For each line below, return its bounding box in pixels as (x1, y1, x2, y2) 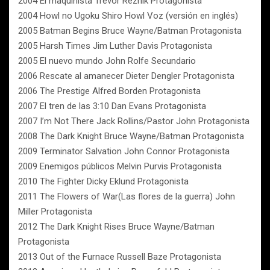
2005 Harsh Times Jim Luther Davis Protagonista (18, 40, 212, 51)
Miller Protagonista (18, 206, 92, 217)
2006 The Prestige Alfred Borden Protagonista (18, 86, 201, 96)
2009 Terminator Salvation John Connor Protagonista (18, 146, 230, 157)
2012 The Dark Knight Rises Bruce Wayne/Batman (18, 221, 215, 232)
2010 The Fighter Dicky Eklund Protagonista (18, 176, 189, 187)
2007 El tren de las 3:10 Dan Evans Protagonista (18, 101, 206, 111)
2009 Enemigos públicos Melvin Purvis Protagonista (18, 161, 222, 172)
